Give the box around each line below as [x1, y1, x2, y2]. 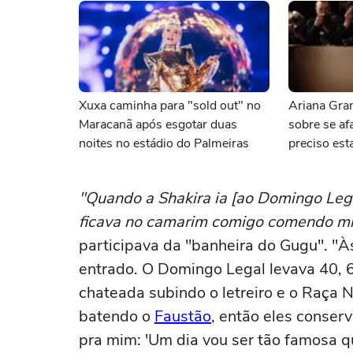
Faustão [154, 306, 211, 327]
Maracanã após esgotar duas [79, 116, 237, 133]
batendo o [79, 306, 154, 327]
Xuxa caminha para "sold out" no [79, 97, 261, 114]
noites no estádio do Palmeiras [79, 135, 249, 152]
